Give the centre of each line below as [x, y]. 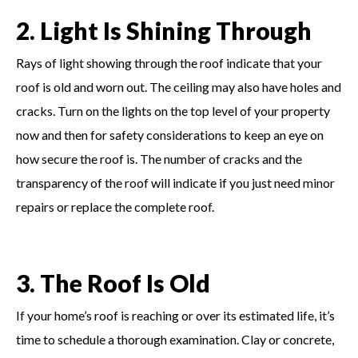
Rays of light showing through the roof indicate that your [169, 62]
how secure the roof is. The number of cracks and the [159, 158]
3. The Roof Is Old [113, 282]
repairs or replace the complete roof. [115, 206]
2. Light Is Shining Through [164, 30]
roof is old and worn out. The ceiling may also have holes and [179, 86]
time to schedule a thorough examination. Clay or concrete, [175, 339]
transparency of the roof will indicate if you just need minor [175, 182]
